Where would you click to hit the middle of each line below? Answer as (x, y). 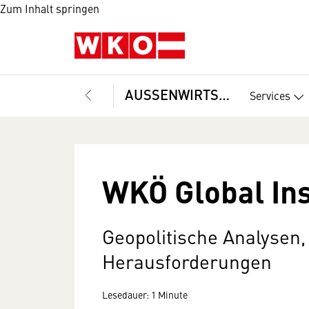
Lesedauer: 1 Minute (145, 295)
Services (270, 95)
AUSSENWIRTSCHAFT (224, 94)
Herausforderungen (187, 261)
